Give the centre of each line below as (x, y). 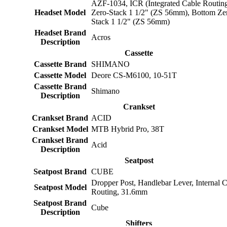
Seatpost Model (60, 187)
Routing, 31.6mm (119, 192)
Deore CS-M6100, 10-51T (134, 75)
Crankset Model (60, 129)
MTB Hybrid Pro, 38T (128, 129)
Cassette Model (60, 75)
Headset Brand (60, 32)
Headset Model (60, 12)
